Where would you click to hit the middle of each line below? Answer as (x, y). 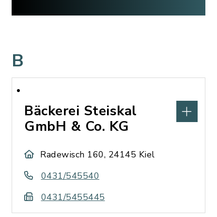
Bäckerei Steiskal (81, 111)
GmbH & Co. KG (77, 126)
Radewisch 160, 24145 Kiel (98, 155)
